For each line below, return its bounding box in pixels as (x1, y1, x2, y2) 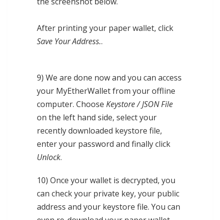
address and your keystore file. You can (37, 201, 180, 213)
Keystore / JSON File (106, 99, 173, 110)
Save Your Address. (37, 36, 101, 47)
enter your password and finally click (37, 138, 170, 150)
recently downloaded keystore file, (37, 125, 162, 137)
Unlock (37, 152, 60, 163)
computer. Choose (37, 99, 106, 110)
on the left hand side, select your (37, 112, 157, 123)
